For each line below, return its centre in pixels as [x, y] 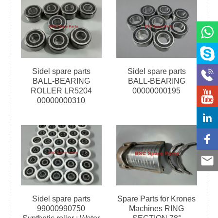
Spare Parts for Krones [156, 199]
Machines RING [156, 208]
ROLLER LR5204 [61, 91]
